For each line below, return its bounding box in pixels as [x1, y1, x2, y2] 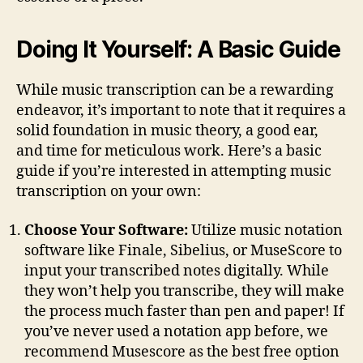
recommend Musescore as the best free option [24, 342, 340, 361]
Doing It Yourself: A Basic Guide [16, 36, 340, 64]
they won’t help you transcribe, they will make [24, 281, 344, 301]
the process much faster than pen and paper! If [24, 301, 344, 321]
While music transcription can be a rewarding [16, 81, 334, 100]
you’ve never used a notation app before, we [24, 322, 328, 341]
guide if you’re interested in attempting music [16, 162, 331, 181]
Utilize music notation [188, 220, 343, 240]
